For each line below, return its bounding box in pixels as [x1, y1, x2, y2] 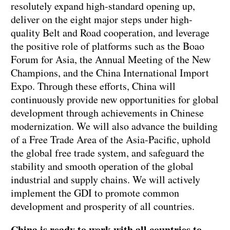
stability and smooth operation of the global [11, 159, 194, 174]
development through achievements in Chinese [11, 106, 204, 120]
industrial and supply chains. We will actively [11, 172, 200, 187]
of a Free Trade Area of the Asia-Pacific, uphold [11, 132, 210, 147]
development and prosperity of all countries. [11, 199, 195, 214]
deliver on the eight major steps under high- [11, 12, 193, 27]
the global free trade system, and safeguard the [11, 146, 204, 160]
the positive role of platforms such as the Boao [11, 39, 204, 53]
